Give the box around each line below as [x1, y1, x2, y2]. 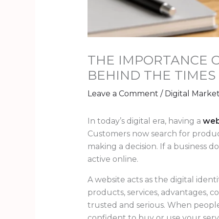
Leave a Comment [87, 89, 158, 99]
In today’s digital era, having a [87, 116, 203, 126]
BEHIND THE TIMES [87, 67, 216, 84]
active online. [87, 154, 138, 164]
